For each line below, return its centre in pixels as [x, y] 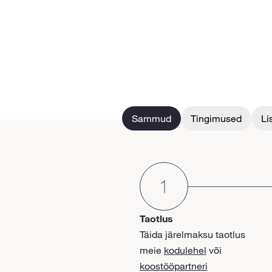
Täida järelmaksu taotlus [192, 234]
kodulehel [185, 250]
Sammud [151, 118]
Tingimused [216, 118]
